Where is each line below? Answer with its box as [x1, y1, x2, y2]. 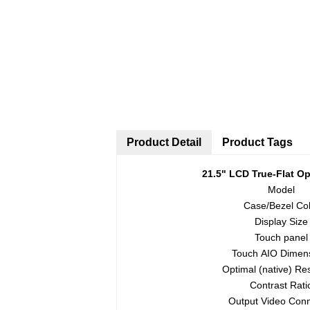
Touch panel [255, 232, 308, 243]
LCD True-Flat [228, 168, 294, 179]
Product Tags [222, 136, 293, 148]
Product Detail [127, 136, 201, 148]
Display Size [255, 216, 308, 227]
